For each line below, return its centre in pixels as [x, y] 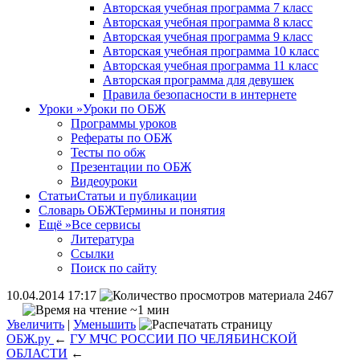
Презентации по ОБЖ [131, 167]
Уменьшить [104, 324]
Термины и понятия [170, 210]
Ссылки [92, 254]
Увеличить [35, 324]
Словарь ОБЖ [77, 210]
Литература [102, 239]
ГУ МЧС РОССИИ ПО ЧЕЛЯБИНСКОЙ [184, 339]
